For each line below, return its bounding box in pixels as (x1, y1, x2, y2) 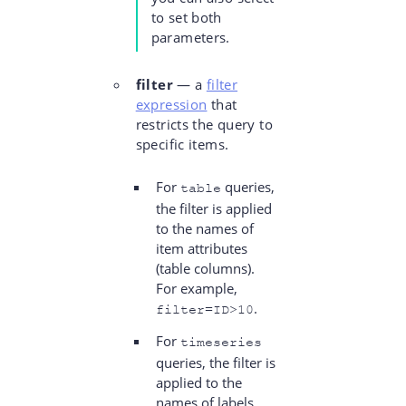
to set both (150, 8, 222, 27)
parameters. (150, 28, 230, 47)
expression (135, 95, 208, 114)
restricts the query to (135, 115, 273, 134)
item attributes (155, 239, 247, 258)
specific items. (135, 135, 229, 154)
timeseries (179, 334, 262, 351)
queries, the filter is (155, 353, 275, 372)
